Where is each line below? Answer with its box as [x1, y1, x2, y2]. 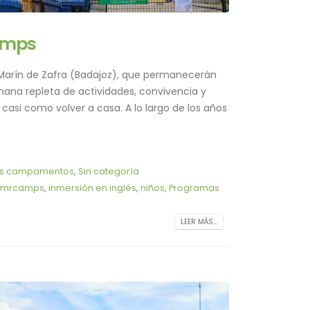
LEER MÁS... [181, 217, 217, 228]
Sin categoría [77, 165, 139, 178]
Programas [168, 182, 219, 194]
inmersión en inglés [48, 182, 136, 194]
